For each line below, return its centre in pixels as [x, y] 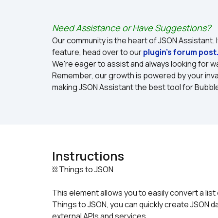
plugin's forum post [180, 52]
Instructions [88, 156]
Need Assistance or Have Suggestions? [131, 28]
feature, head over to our [98, 52]
